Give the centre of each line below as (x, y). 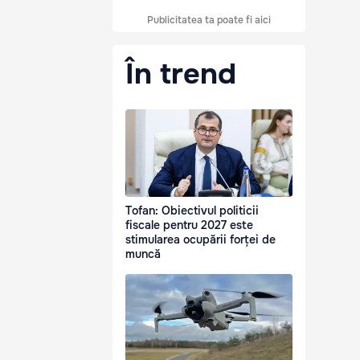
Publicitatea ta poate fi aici (209, 20)
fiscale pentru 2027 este (189, 225)
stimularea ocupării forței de (200, 240)
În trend (181, 74)
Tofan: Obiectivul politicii (192, 211)
